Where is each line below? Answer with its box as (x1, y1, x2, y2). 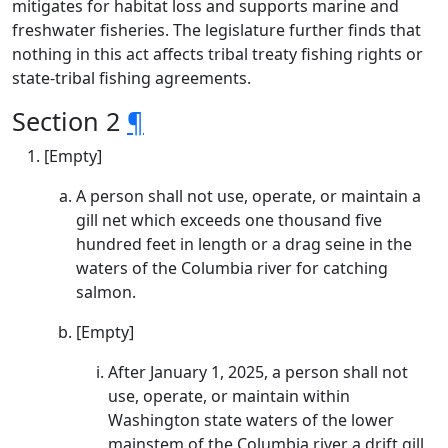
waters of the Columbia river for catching (76, 257, 388, 279)
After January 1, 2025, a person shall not (108, 361, 408, 383)
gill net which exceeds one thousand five (76, 209, 382, 231)
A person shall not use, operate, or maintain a (76, 185, 421, 207)
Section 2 (12, 104, 127, 138)
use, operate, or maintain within (108, 385, 350, 407)
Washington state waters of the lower (108, 409, 394, 431)
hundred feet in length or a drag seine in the (76, 233, 412, 255)
